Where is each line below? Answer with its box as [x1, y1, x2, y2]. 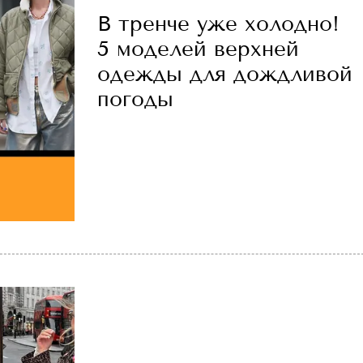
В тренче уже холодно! [97, 11, 340, 36]
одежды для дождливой [97, 62, 352, 87]
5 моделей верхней [97, 36, 299, 62]
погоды [97, 87, 173, 112]
